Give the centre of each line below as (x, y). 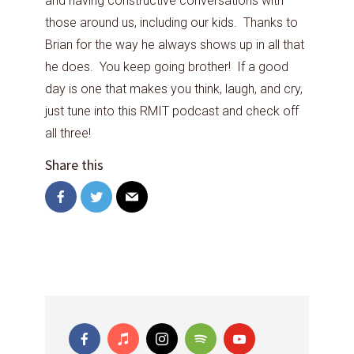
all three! (68, 133)
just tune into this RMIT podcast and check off (172, 111)
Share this (74, 165)
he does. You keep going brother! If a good (167, 67)
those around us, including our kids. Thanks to (171, 23)
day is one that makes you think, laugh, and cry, (174, 89)
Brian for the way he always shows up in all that (175, 45)
